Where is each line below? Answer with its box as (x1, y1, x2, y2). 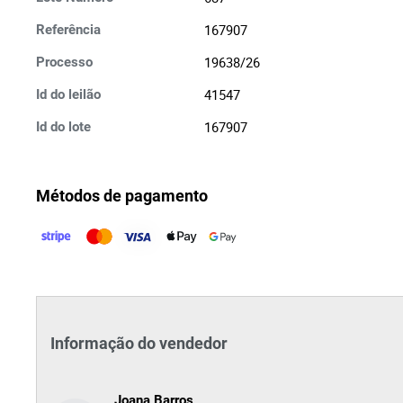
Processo (36, 54, 93, 70)
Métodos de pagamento (36, 186, 208, 205)
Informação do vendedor (50, 333, 228, 353)
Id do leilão (36, 86, 101, 103)
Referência (36, 22, 101, 38)
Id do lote (36, 119, 91, 135)
